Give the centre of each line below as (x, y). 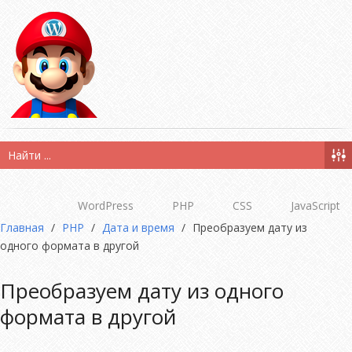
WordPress (106, 205)
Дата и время (138, 227)
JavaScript (315, 205)
